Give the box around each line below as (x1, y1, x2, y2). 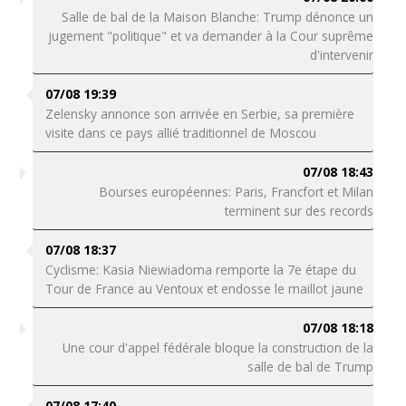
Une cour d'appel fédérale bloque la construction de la (63, 339, 374, 356)
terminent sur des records (225, 202, 374, 219)
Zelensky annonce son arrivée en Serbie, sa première (44, 105, 354, 122)
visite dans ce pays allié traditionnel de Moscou (44, 124, 316, 141)
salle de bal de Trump (247, 358, 374, 375)
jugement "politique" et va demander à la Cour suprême (48, 27, 374, 44)
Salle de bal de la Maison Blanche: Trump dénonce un (62, 8, 374, 25)
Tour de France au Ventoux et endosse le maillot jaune (44, 280, 363, 297)
